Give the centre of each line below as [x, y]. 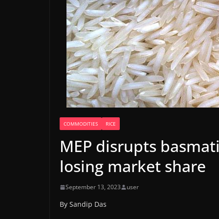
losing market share [133, 166]
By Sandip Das [83, 204]
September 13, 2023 [93, 187]
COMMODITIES [81, 124]
